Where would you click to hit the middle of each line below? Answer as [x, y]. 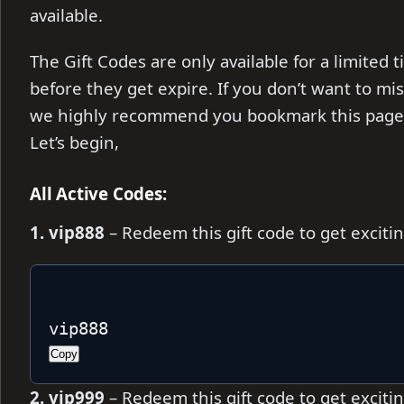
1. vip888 [67, 232]
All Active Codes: [98, 193]
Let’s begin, [74, 142]
